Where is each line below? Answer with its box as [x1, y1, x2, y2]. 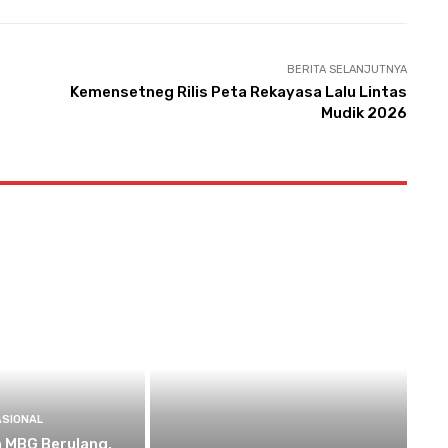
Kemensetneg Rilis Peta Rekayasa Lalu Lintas [69, 83, 407, 101]
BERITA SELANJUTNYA [286, 63, 407, 76]
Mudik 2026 [320, 104, 407, 122]
